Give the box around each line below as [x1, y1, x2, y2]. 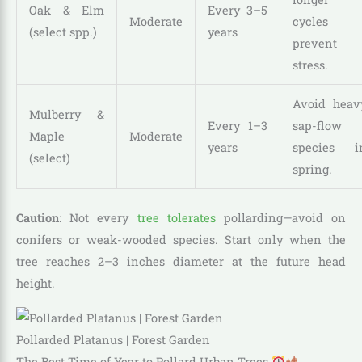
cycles [292, 14, 328, 30]
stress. [292, 57, 328, 74]
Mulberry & [28, 107, 105, 123]
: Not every [59, 210, 137, 226]
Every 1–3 [207, 118, 268, 134]
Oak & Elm [28, 2, 105, 19]
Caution [16, 210, 59, 226]
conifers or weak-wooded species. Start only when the [16, 232, 346, 248]
